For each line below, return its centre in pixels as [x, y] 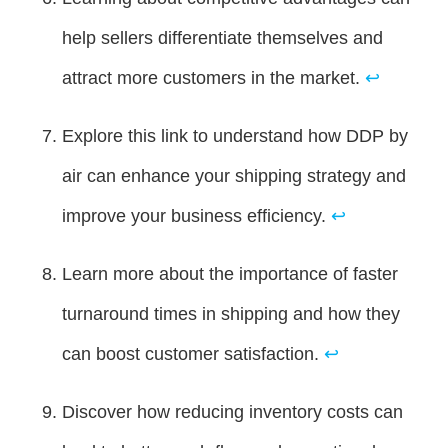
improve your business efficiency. [196, 216]
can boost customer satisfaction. [193, 354]
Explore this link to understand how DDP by [235, 136]
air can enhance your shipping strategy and [234, 176]
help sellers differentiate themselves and [222, 38]
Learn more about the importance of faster [230, 274]
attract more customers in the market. [213, 78]
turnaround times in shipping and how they [231, 314]
